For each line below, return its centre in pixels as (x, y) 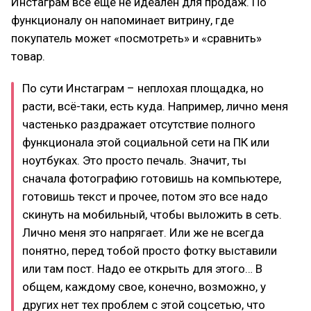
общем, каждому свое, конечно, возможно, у (144, 286)
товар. (28, 56)
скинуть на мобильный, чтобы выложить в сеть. (152, 214)
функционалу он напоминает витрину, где (123, 20)
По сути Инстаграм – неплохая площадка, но (143, 88)
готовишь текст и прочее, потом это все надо (145, 196)
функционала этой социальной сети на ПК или (146, 142)
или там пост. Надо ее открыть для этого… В (142, 268)
